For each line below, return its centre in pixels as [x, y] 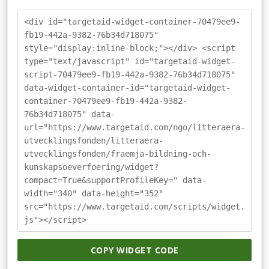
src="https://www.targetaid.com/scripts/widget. [134, 206]
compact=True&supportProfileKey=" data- [115, 180]
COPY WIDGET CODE [134, 250]
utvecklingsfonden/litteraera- [94, 140]
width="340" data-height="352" [94, 193]
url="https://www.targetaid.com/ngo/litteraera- [134, 127]
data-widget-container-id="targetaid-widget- [127, 87]
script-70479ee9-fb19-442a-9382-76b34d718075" [130, 74]
